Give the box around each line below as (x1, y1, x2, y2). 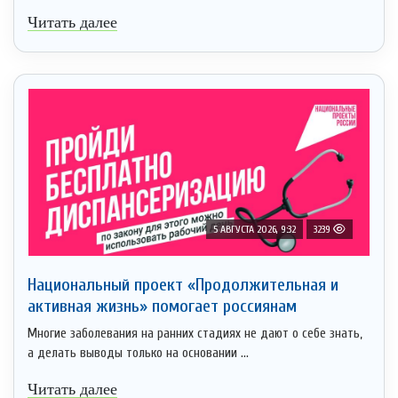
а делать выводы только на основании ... (28, 345, 249, 361)
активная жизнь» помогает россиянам (28, 295, 297, 316)
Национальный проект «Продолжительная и (28, 274, 338, 295)
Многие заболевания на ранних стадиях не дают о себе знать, (28, 325, 362, 341)
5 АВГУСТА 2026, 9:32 (213, 222, 296, 235)
